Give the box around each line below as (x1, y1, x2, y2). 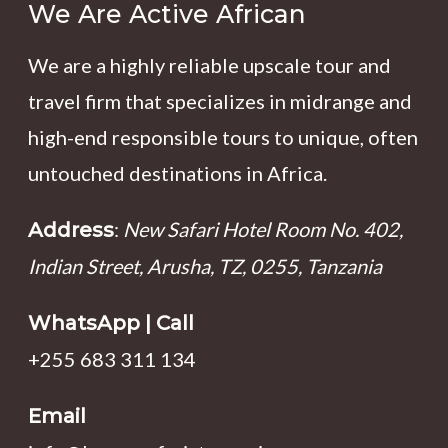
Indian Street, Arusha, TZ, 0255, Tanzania (28, 254, 382, 278)
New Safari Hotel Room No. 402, (123, 217, 403, 241)
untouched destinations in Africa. (28, 161, 327, 185)
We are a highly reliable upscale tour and (28, 53, 391, 77)
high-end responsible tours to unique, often (28, 125, 418, 149)
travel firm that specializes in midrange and (28, 89, 412, 113)
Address (28, 218, 114, 242)
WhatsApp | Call (28, 311, 194, 335)
